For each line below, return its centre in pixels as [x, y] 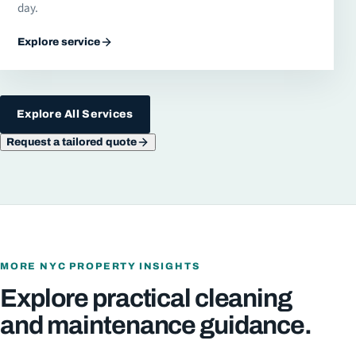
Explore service [59, 41]
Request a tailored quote [72, 142]
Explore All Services [75, 114]
